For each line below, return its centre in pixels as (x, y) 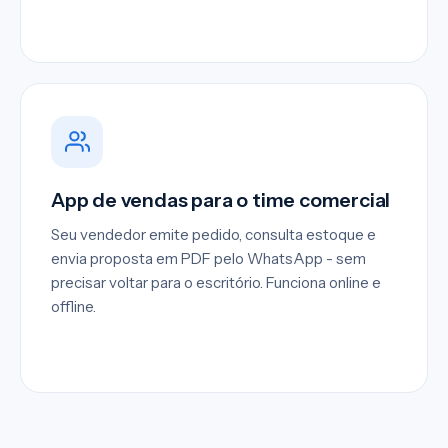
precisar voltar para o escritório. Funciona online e (216, 282)
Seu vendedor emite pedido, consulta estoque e (213, 234)
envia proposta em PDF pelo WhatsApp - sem (208, 258)
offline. (73, 306)
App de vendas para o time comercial (221, 199)
